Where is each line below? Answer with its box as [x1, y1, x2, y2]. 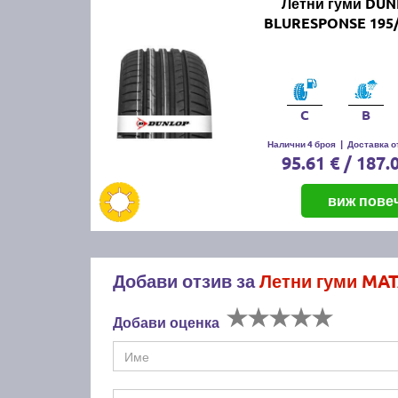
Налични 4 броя [267, 136, 336, 150]
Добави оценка [113, 312, 219, 331]
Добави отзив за [113, 268, 259, 292]
